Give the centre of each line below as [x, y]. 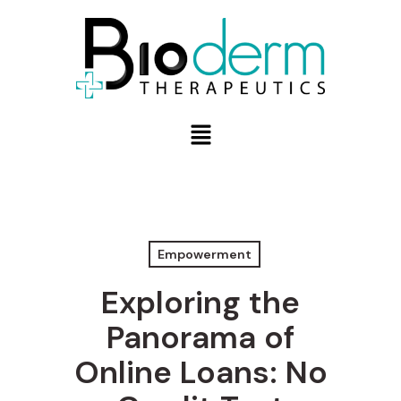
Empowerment [205, 255]
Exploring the [200, 303]
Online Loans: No [200, 373]
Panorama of [200, 338]
